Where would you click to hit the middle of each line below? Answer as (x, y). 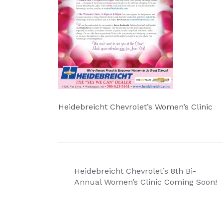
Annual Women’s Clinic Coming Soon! (146, 182)
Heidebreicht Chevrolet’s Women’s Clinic (135, 107)
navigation (97, 188)
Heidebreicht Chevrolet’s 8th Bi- (135, 171)
